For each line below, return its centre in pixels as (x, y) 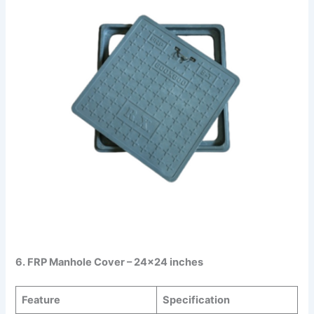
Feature (41, 300)
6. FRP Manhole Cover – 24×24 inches (110, 262)
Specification (196, 300)
